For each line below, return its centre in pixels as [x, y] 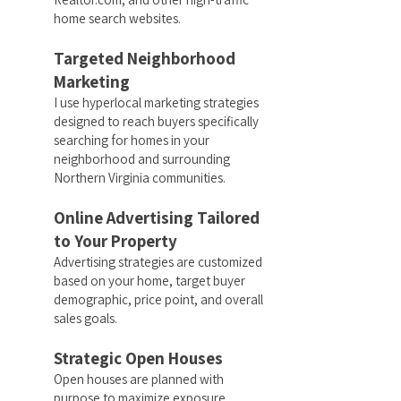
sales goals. [85, 318]
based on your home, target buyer [149, 281]
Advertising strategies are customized [158, 262]
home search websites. [117, 18]
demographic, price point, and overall [158, 299]
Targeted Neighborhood [145, 58]
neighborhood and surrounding [142, 159]
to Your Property [115, 241]
